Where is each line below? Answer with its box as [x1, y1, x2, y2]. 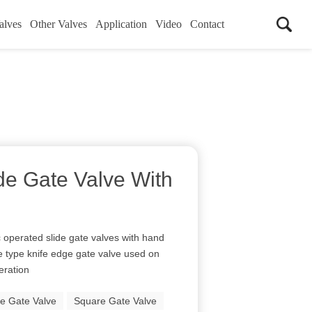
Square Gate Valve [74, 295, 157, 306]
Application [95, 18, 147, 30]
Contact [189, 18, 224, 30]
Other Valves [29, 18, 87, 30]
